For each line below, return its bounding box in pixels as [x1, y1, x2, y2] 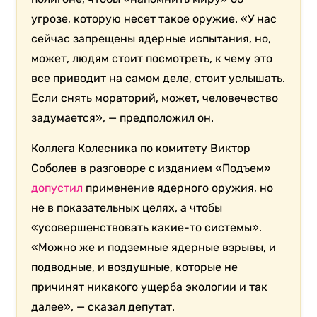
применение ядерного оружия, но [83, 181, 274, 195]
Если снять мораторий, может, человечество [31, 91, 279, 105]
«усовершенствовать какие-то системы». [31, 221, 263, 235]
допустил [31, 181, 83, 195]
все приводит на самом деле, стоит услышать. [31, 71, 286, 86]
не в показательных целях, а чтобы [31, 201, 223, 215]
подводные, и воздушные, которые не [31, 260, 238, 275]
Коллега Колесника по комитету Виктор [31, 142, 251, 156]
